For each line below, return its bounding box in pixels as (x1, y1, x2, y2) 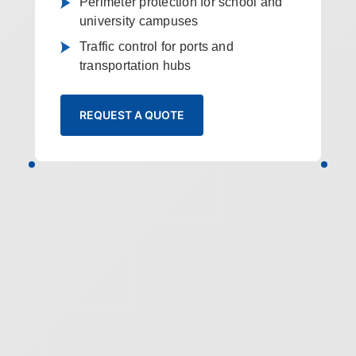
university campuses (79, 14, 199, 28)
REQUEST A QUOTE (79, 108, 184, 122)
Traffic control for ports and (79, 40, 234, 53)
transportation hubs (79, 59, 192, 72)
